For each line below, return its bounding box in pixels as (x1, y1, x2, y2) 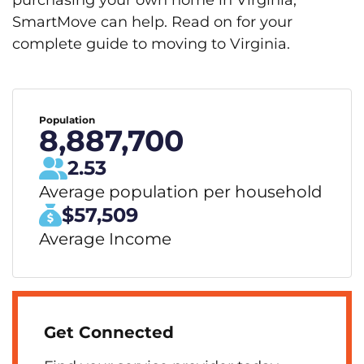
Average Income (39, 229, 171, 249)
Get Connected (44, 323, 174, 342)
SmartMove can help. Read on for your (12, 13, 292, 31)
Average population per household (39, 182, 323, 201)
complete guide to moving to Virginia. (12, 35, 290, 53)
